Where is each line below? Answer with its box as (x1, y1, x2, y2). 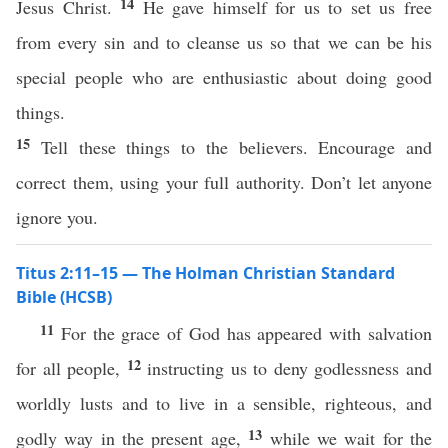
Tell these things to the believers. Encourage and (40, 135, 432, 159)
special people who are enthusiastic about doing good (16, 65, 432, 89)
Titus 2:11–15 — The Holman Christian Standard (16, 262, 395, 284)
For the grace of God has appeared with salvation (60, 321, 433, 345)
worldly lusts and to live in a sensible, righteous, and (16, 391, 432, 415)
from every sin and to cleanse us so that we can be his (16, 30, 432, 54)
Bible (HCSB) (16, 286, 112, 308)
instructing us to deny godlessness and (147, 356, 433, 380)
